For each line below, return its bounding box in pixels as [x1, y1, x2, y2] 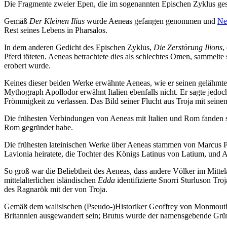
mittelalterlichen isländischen [4, 176, 98, 185]
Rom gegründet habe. [4, 123, 73, 132]
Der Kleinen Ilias [29, 17, 85, 26]
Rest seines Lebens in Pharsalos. [4, 26, 107, 35]
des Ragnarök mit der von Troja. [4, 185, 107, 194]
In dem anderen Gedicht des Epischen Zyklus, [4, 43, 154, 52]
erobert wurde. [4, 61, 51, 70]
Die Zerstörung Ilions [154, 43, 222, 52]
